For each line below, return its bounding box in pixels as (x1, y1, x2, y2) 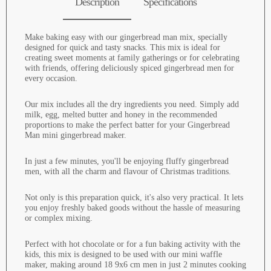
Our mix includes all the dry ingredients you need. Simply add (25, 100, 239, 109)
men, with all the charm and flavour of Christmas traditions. (25, 167, 231, 177)
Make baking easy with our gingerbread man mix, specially (25, 33, 227, 42)
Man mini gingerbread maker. (25, 131, 126, 140)
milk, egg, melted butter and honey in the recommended (25, 110, 217, 120)
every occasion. (25, 74, 77, 83)
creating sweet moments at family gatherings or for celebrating (25, 53, 240, 63)
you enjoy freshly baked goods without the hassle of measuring (25, 203, 240, 213)
